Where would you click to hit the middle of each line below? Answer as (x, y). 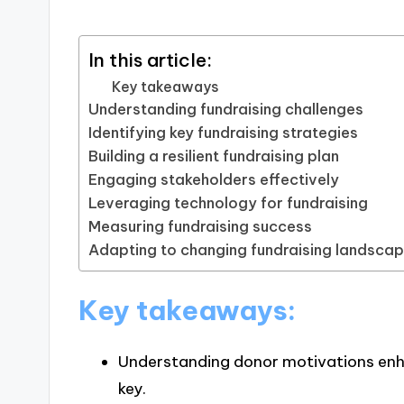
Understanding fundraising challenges (226, 110)
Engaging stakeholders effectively (214, 180)
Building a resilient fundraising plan (214, 156)
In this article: (151, 60)
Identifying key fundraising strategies (224, 133)
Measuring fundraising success (201, 227)
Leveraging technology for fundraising (229, 203)
